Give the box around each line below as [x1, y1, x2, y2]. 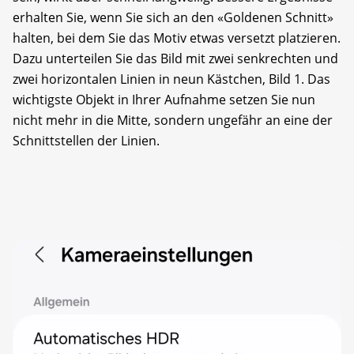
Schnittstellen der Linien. [13, 132, 160, 150]
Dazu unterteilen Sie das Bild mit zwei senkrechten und [13, 50, 338, 68]
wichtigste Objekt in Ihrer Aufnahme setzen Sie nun [13, 91, 315, 109]
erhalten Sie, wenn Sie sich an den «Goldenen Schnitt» [13, 9, 333, 27]
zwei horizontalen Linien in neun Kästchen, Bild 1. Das [13, 70, 330, 88]
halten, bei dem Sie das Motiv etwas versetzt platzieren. [13, 29, 341, 47]
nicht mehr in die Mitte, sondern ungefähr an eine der [13, 111, 333, 130]
